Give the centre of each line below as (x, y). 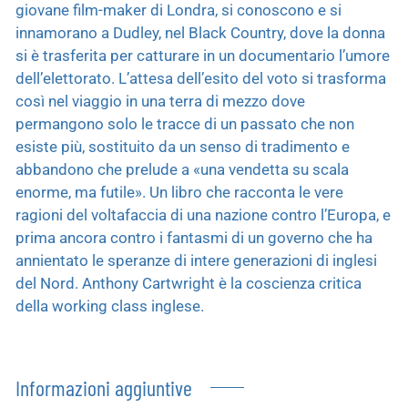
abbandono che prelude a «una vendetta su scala (182, 169)
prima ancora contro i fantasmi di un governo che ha (194, 237)
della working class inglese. (110, 306)
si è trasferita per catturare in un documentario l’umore (203, 55)
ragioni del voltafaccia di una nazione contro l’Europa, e (203, 214)
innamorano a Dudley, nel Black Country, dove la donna (200, 32)
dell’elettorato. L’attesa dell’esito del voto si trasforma (201, 78)
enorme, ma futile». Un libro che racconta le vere (179, 192)
